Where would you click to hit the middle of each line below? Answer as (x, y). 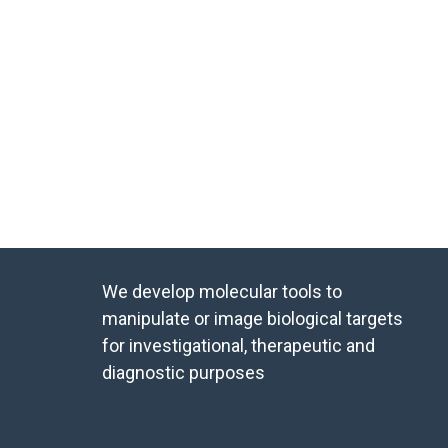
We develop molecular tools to (222, 291)
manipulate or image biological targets (252, 318)
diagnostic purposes (183, 372)
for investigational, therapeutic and (238, 345)
